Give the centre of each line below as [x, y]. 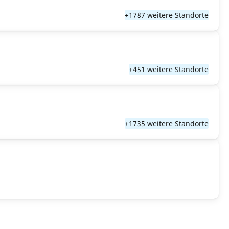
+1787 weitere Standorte [167, 15]
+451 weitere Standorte [169, 69]
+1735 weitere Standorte [167, 123]
